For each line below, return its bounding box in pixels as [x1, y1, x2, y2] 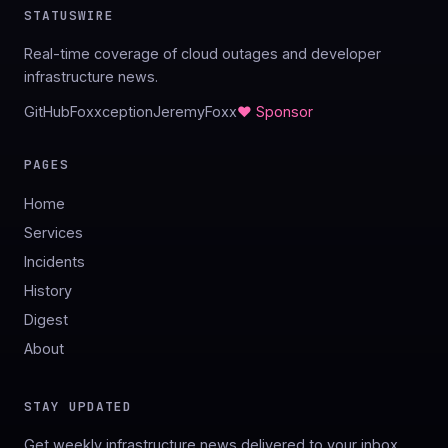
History [24, 282, 72, 299]
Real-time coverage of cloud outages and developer [24, 45, 381, 62]
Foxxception [70, 103, 153, 120]
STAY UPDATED [24, 398, 132, 415]
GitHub [24, 103, 70, 120]
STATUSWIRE [24, 7, 114, 24]
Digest [24, 311, 68, 328]
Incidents [24, 253, 85, 270]
